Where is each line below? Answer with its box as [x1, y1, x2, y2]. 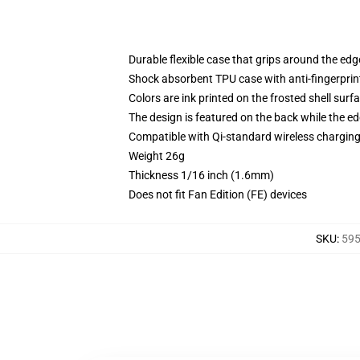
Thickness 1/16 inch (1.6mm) [129, 169, 274, 182]
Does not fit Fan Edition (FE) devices [129, 188, 307, 201]
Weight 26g [129, 149, 185, 162]
